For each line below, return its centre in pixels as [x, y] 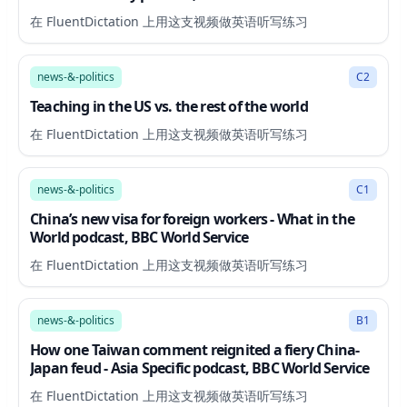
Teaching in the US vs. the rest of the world [169, 106]
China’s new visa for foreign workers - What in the [154, 219]
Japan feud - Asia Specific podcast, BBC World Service [200, 368]
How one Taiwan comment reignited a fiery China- [195, 350]
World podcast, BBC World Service [139, 237]
